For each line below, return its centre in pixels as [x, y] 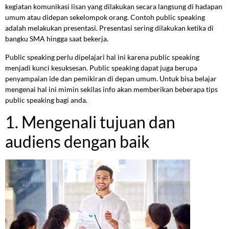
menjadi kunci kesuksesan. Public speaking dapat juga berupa [101, 67]
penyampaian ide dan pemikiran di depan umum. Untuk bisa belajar [111, 78]
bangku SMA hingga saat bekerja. [57, 39]
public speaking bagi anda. [46, 100]
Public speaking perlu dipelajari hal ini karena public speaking [102, 57]
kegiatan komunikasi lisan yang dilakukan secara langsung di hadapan [114, 7]
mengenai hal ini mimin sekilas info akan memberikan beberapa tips [111, 89]
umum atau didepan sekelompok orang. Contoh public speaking [105, 17]
